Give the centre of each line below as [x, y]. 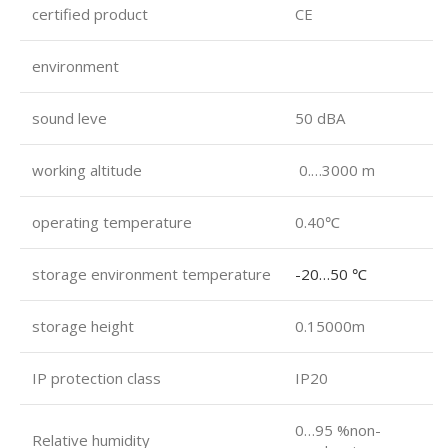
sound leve [69, 118]
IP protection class [96, 378]
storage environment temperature [151, 274]
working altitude [87, 170]
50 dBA [320, 118]
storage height [83, 326]
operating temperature [112, 222]
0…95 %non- [338, 430]
